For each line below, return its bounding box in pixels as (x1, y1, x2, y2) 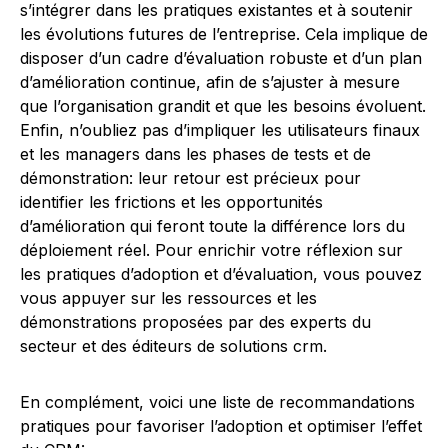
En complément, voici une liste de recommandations (20, 392, 415, 412)
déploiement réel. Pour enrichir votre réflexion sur (20, 240, 403, 260)
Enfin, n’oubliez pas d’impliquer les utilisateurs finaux (20, 120, 420, 140)
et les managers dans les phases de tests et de (20, 144, 371, 164)
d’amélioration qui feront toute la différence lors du (20, 216, 405, 236)
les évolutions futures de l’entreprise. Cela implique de (20, 24, 428, 44)
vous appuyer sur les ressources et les (20, 288, 317, 308)
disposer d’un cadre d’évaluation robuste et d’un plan (20, 48, 422, 68)
